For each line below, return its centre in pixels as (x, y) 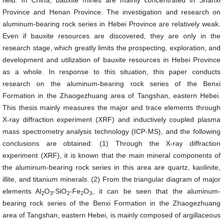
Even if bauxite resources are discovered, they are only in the (111, 36)
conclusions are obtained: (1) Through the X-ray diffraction (111, 143)
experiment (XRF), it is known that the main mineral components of (111, 155)
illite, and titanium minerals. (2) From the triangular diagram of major (111, 179)
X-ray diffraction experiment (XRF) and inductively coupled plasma (111, 119)
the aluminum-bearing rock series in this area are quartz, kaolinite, (111, 167)
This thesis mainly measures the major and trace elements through (111, 108)
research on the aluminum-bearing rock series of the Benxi (111, 84)
